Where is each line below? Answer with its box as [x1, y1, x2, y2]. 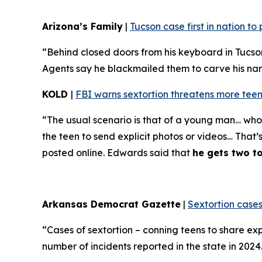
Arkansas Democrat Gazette [42, 198, 181, 211]
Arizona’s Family [42, 20, 123, 33]
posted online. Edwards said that [42, 147, 192, 159]
